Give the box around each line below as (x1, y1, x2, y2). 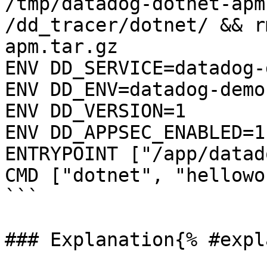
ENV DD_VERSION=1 (5, 100, 186, 122)
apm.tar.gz (5, 36, 118, 57)
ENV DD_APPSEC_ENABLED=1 (5, 122, 265, 143)
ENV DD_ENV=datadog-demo (5, 79, 265, 100)
